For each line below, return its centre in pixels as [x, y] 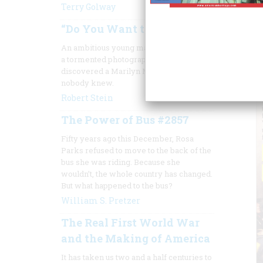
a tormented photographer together [127, 59]
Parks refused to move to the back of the [136, 150]
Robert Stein [87, 98]
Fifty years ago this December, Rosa [127, 139]
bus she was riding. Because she [121, 162]
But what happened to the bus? [117, 186]
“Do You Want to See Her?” [132, 29]
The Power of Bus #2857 [125, 120]
